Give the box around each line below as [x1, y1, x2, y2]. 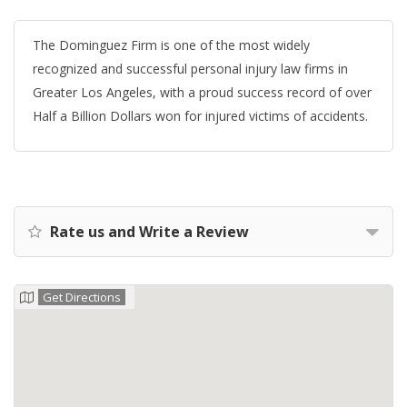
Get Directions [43, 289, 121, 305]
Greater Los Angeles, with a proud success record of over [33, 84, 372, 101]
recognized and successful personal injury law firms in [33, 60, 348, 77]
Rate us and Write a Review [46, 222, 249, 242]
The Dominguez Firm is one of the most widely [33, 36, 310, 54]
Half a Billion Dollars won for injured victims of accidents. [33, 107, 368, 124]
